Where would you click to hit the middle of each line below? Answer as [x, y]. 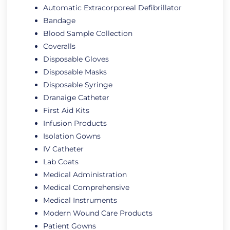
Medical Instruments [80, 200]
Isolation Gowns [72, 136]
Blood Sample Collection [88, 33]
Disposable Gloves [76, 59]
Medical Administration [85, 174]
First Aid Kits [66, 110]
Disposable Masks [75, 72]
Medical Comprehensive [86, 187]
